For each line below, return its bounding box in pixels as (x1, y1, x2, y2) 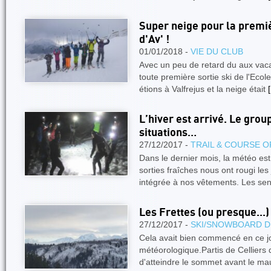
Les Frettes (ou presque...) (139, 207, 269, 218)
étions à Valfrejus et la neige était (139, 84, 268, 94)
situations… (139, 127, 197, 139)
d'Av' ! (139, 34, 169, 45)
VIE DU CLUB (191, 47, 243, 56)
